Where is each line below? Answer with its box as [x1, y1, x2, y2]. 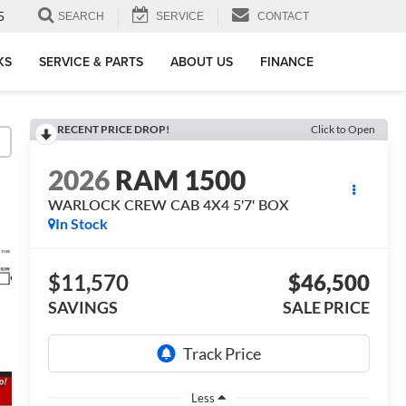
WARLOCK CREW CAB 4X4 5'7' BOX [47, 196, 289, 214]
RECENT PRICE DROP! [56, 122, 169, 136]
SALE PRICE [282, 297, 370, 318]
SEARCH [58, 10, 104, 24]
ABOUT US [170, 53, 233, 72]
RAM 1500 [114, 163, 246, 197]
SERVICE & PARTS [39, 53, 143, 72]
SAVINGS [47, 297, 118, 318]
